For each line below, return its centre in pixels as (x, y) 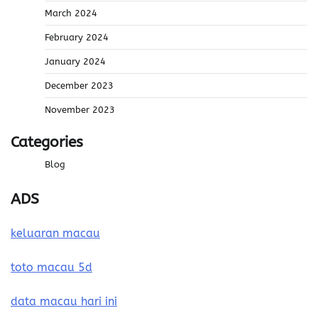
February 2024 (77, 38)
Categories (47, 142)
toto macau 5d (51, 268)
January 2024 (75, 62)
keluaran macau (55, 234)
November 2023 (80, 110)
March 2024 (71, 13)
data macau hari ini (64, 302)
